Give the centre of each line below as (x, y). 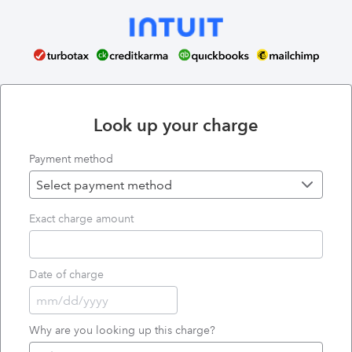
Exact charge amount (82, 219)
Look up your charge (176, 125)
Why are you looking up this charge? (123, 330)
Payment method (71, 159)
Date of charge (67, 275)
